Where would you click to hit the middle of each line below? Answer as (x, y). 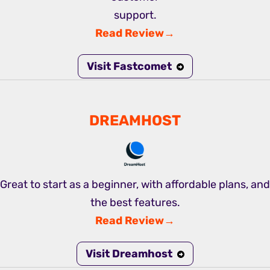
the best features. (135, 203)
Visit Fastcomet (129, 67)
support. (135, 15)
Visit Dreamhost (129, 254)
